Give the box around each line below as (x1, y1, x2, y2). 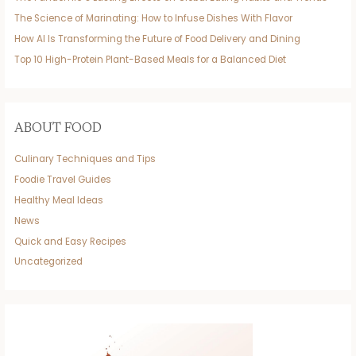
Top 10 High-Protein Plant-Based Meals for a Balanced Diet (14, 53, 287, 67)
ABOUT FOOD (14, 122, 103, 136)
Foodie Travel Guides (14, 172, 112, 186)
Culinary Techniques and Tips (14, 152, 157, 165)
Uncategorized (14, 255, 83, 269)
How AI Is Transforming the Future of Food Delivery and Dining (14, 33, 301, 46)
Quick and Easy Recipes (14, 234, 127, 248)
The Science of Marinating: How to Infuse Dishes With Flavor (14, 12, 293, 25)
